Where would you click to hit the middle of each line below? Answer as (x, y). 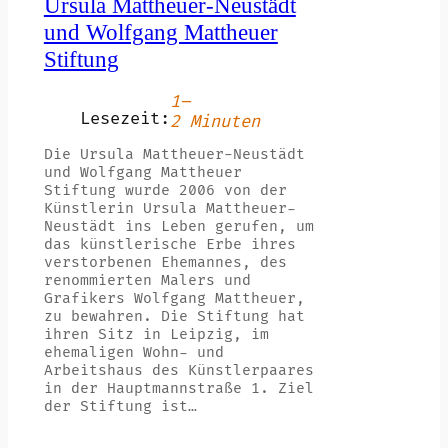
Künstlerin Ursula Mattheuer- (169, 208)
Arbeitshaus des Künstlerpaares (178, 370)
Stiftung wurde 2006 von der (165, 190)
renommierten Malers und (147, 280)
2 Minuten (214, 121)
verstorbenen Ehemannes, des (165, 262)
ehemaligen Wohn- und (133, 352)
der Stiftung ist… (120, 406)
